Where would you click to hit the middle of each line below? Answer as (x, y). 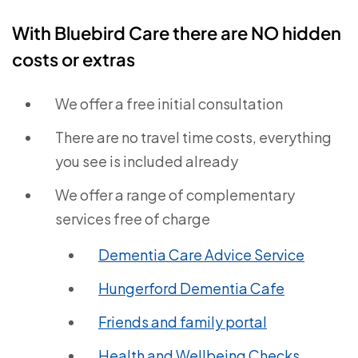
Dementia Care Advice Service (201, 255)
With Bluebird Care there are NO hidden (177, 33)
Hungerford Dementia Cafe (191, 288)
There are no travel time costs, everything (193, 137)
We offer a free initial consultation (169, 103)
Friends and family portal (183, 322)
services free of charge (133, 219)
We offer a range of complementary (175, 195)
